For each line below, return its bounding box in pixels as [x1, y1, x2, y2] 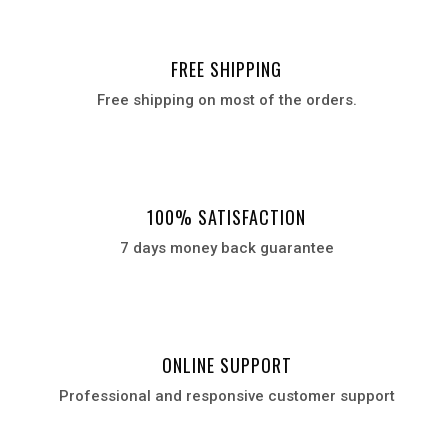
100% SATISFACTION [147, 204, 306, 231]
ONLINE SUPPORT [161, 352, 292, 379]
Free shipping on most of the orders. [96, 91, 357, 110]
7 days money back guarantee [119, 239, 334, 258]
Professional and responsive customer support [58, 387, 395, 406]
